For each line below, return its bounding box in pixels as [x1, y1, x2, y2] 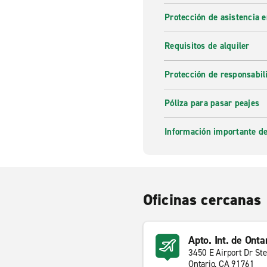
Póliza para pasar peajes [164, 97, 259, 109]
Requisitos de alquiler [164, 40, 250, 52]
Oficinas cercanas [143, 190, 262, 210]
